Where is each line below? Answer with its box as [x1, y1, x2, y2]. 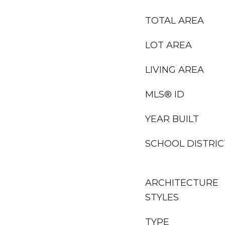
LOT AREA [145, 40, 192, 51]
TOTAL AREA [145, 15, 204, 26]
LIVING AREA [145, 64, 204, 75]
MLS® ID [145, 89, 184, 100]
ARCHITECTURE [145, 177, 218, 188]
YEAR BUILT [145, 114, 199, 125]
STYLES [145, 192, 179, 203]
